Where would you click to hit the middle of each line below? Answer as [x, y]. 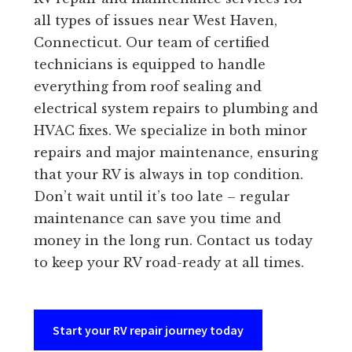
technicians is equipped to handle [149, 65]
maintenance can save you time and [157, 219]
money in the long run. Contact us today [173, 241]
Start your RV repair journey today [148, 330]
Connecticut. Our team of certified [151, 43]
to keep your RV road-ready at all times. [169, 263]
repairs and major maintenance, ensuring [176, 153]
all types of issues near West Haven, [155, 21]
